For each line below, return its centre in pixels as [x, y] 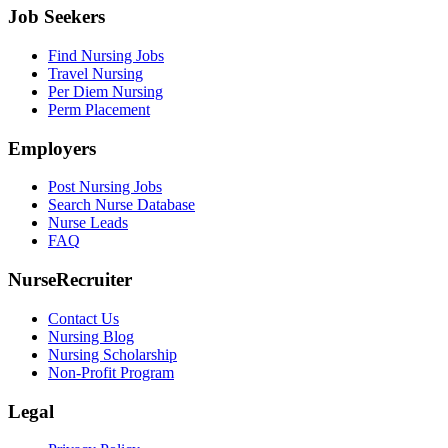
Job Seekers [56, 17]
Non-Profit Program [111, 372]
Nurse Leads [88, 223]
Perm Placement [99, 109]
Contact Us [83, 318]
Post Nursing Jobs [105, 187]
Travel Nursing [95, 73]
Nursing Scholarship [112, 354]
